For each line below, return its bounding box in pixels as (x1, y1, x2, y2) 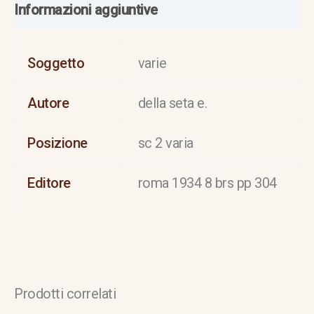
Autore (27, 94, 69, 111)
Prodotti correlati (14, 285, 116, 302)
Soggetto (27, 54, 85, 71)
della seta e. (137, 94, 207, 111)
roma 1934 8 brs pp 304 (137, 174, 277, 191)
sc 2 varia (137, 134, 193, 151)
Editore (27, 174, 71, 191)
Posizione (27, 134, 88, 151)
